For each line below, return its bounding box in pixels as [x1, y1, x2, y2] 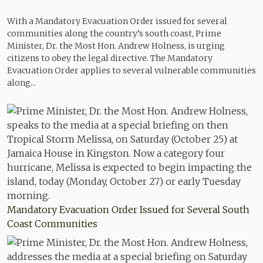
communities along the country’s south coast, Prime [7, 28, 221, 39]
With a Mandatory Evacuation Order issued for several [7, 16, 227, 26]
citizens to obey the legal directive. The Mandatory [7, 53, 213, 63]
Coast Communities [7, 217, 97, 230]
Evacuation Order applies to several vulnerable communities [7, 65, 256, 76]
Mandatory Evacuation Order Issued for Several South [7, 203, 249, 215]
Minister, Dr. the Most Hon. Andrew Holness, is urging [7, 41, 225, 51]
